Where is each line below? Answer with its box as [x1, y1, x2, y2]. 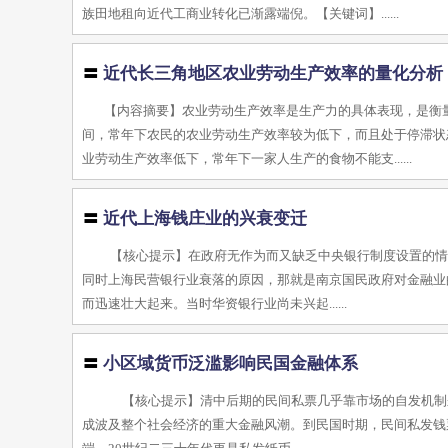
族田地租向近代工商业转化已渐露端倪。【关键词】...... [82, 6, 400, 21]
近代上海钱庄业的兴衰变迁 [103, 209, 308, 228]
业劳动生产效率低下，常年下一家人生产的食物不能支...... [82, 151, 413, 166]
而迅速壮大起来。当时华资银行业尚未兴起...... [82, 296, 348, 311]
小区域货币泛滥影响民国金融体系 [103, 354, 359, 373]
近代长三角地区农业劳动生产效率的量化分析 [103, 64, 444, 83]
